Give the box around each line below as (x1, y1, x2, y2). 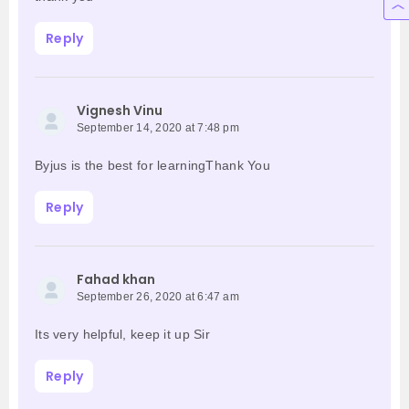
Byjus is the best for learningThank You (35, 158, 270, 173)
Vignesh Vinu (77, 101, 163, 121)
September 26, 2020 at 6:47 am (77, 290, 239, 304)
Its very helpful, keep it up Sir (35, 327, 210, 342)
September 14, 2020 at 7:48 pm (77, 121, 239, 135)
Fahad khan (77, 270, 155, 289)
